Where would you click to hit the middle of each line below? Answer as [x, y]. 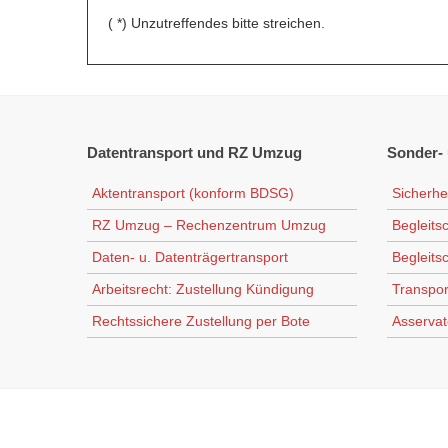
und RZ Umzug [247, 152]
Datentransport [140, 152]
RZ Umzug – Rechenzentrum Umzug [209, 225]
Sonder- [415, 152]
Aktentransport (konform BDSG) [193, 193]
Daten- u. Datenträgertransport [190, 257]
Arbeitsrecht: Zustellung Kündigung [203, 289]
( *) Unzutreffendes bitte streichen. [216, 23]
